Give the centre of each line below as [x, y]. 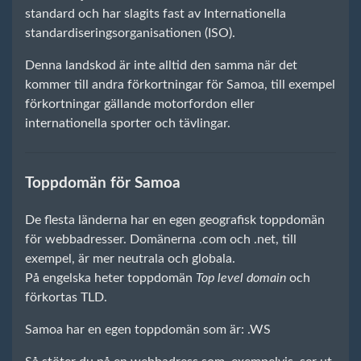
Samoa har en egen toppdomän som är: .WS [148, 330]
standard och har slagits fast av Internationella [156, 14]
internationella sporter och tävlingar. [128, 124]
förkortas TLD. [66, 298]
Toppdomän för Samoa [103, 184]
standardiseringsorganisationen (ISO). [130, 33]
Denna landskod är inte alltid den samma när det [161, 66]
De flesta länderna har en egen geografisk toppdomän [175, 220]
